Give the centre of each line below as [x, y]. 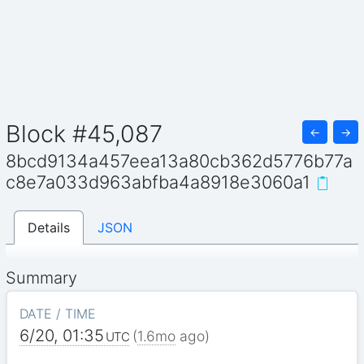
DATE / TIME [57, 313]
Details [49, 227]
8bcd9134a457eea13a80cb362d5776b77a [180, 161]
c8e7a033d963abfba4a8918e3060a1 [158, 182]
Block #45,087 [84, 133]
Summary [42, 277]
